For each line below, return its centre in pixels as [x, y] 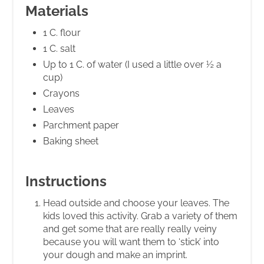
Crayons [61, 93]
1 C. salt [59, 48]
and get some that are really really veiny [130, 229]
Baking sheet [71, 141]
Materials [57, 11]
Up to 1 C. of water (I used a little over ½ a [132, 64]
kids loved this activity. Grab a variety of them [140, 216]
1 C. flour [62, 32]
